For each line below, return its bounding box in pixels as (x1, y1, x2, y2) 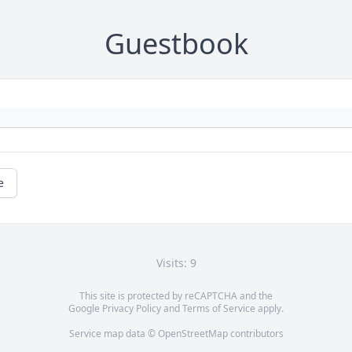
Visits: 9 (156, 255, 196, 270)
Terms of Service (182, 302, 255, 315)
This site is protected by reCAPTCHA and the (79, 289, 273, 302)
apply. (255, 302, 284, 315)
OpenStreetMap (157, 327, 228, 340)
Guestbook (104, 24, 248, 63)
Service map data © (68, 327, 158, 340)
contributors (227, 327, 284, 340)
